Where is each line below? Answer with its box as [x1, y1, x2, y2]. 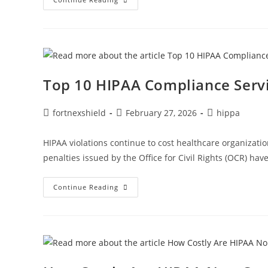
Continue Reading [53, 182, 118, 191]
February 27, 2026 [126, 106, 197, 118]
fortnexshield [53, 106, 106, 118]
